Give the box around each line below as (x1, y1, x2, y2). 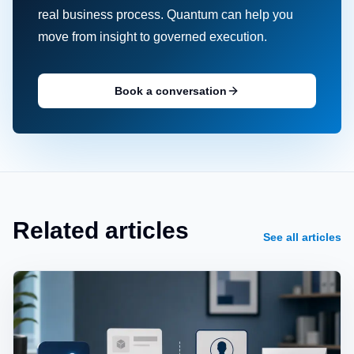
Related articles (13, 217, 189, 243)
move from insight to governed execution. (38, 30, 267, 43)
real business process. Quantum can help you (38, 8, 293, 21)
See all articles (263, 231, 341, 243)
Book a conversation (115, 85, 227, 97)
